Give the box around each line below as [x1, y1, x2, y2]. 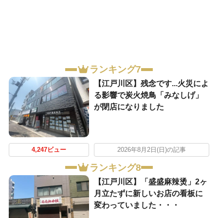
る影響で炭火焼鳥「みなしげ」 [93, 91, 203, 100]
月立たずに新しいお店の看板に [93, 189, 203, 198]
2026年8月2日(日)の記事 [117, 146, 186, 154]
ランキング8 [89, 162, 141, 173]
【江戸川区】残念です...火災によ [93, 79, 209, 88]
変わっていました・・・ [93, 200, 180, 209]
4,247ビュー [31, 146, 66, 154]
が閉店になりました [93, 103, 164, 111]
